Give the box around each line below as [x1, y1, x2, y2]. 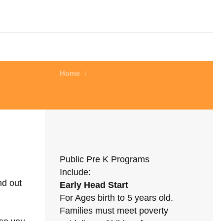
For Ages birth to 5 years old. [60, 193, 173, 203]
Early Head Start [60, 180, 128, 190]
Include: [60, 167, 91, 177]
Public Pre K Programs [60, 154, 149, 164]
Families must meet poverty [60, 206, 168, 216]
